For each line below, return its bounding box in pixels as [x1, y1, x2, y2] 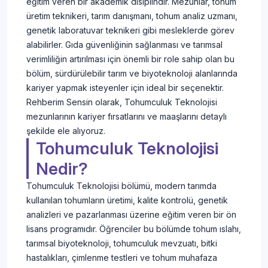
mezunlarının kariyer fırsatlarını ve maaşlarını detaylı [26, 111, 227, 122]
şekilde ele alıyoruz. [26, 126, 105, 136]
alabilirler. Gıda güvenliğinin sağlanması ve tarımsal [26, 39, 223, 50]
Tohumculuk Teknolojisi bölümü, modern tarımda [26, 181, 217, 191]
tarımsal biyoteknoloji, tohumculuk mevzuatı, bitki [26, 238, 217, 249]
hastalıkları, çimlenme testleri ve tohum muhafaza [26, 252, 217, 263]
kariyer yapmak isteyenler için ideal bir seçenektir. [26, 83, 224, 93]
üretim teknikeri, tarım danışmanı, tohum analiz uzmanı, [26, 11, 237, 22]
